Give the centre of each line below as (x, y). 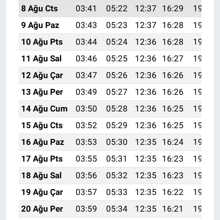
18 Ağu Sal (41, 176)
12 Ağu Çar (42, 75)
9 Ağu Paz (40, 25)
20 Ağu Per (42, 209)
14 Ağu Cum (44, 109)
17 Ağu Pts (42, 159)
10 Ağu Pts (42, 42)
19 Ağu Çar (42, 192)
